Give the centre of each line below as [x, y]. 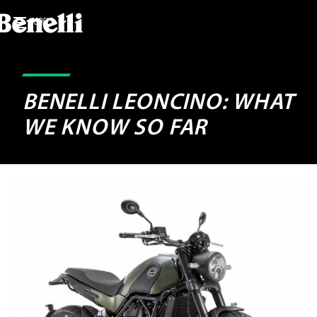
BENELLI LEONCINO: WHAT [158, 103]
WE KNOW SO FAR [115, 129]
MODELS [41, 22]
